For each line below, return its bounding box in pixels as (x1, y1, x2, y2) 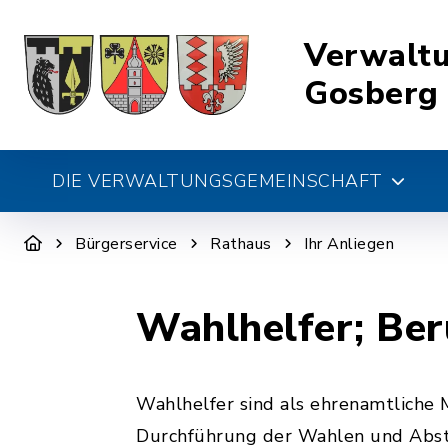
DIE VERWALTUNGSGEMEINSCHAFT (52, 169, 383, 193)
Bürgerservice (75, 233, 178, 255)
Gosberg (304, 72, 439, 115)
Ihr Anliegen (304, 233, 394, 255)
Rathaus (210, 233, 272, 255)
